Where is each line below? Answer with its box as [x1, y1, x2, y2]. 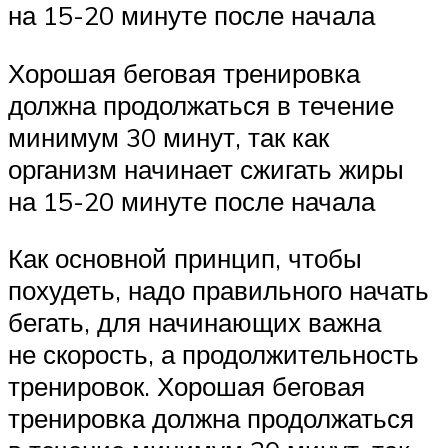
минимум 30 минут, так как [8, 120, 329, 153]
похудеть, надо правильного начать [8, 274, 429, 307]
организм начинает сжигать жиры [8, 152, 404, 185]
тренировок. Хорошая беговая [8, 370, 365, 403]
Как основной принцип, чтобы [8, 242, 362, 275]
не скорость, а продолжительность [8, 338, 419, 371]
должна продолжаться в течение [8, 88, 394, 121]
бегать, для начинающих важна [8, 306, 381, 339]
